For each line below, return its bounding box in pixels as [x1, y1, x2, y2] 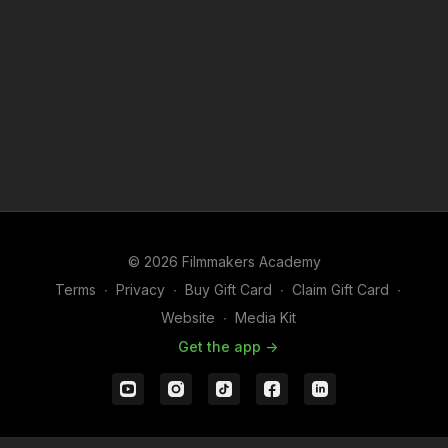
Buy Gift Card [185, 281, 272, 298]
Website [160, 309, 215, 326]
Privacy [116, 281, 165, 298]
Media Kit [234, 309, 296, 326]
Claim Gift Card [292, 281, 389, 298]
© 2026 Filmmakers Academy [127, 253, 321, 270]
